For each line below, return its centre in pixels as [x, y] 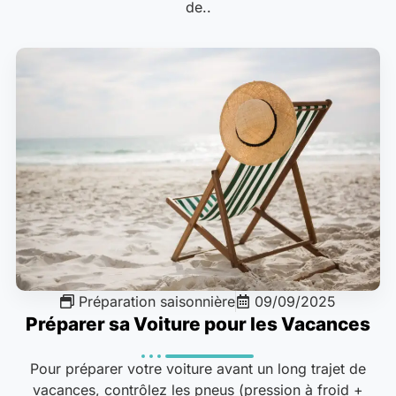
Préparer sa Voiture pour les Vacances [198, 324]
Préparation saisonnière [157, 301]
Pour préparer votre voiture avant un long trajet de [198, 369]
